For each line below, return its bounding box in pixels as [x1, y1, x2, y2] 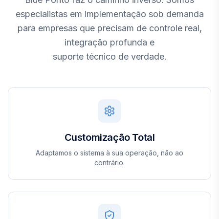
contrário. [94, 158, 125, 167]
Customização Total [64, 131, 155, 143]
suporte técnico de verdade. [52, 51, 167, 62]
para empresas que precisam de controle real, [17, 23, 202, 33]
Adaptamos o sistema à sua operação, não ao [36, 149, 183, 157]
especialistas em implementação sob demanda [15, 9, 204, 19]
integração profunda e [65, 37, 154, 47]
